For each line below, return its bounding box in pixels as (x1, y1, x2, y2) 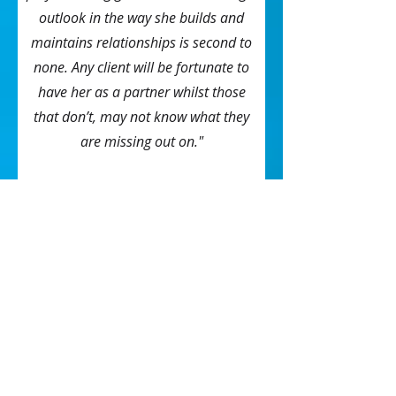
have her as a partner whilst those (37, 82, 246, 102)
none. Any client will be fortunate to (34, 57, 249, 77)
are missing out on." (80, 132, 203, 151)
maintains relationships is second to (31, 33, 252, 52)
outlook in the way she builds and (39, 8, 244, 27)
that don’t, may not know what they (34, 107, 249, 126)
